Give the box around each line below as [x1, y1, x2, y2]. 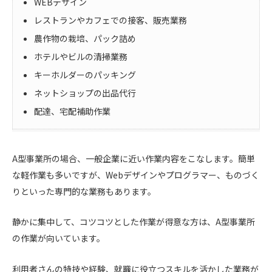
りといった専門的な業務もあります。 [12, 185, 156, 197]
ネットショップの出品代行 [33, 86, 136, 99]
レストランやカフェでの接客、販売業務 [33, 13, 187, 26]
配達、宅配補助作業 [33, 104, 110, 117]
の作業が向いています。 [12, 232, 105, 245]
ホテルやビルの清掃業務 [33, 50, 127, 63]
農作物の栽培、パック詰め [33, 32, 136, 44]
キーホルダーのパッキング [33, 68, 136, 81]
